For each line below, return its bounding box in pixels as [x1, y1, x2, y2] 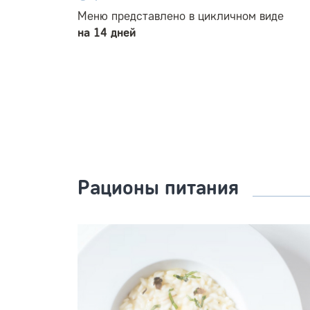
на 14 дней [77, 24, 136, 40]
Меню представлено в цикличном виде [77, 8, 284, 24]
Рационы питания [77, 174, 239, 200]
